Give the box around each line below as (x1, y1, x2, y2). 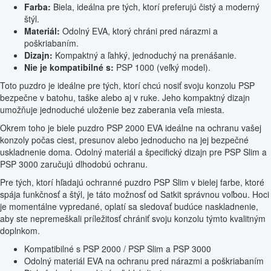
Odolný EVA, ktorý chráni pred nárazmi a (60, 25, 218, 38)
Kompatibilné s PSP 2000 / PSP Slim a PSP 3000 (24, 243, 211, 255)
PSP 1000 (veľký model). (114, 61, 211, 74)
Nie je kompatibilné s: (24, 61, 114, 74)
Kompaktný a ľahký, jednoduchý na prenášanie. (53, 49, 237, 62)
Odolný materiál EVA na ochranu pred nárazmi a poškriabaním (24, 255, 264, 267)
